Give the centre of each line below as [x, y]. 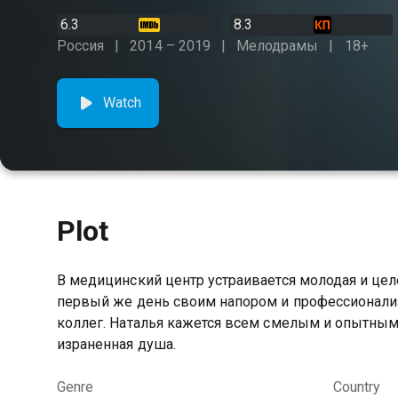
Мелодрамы [278, 46]
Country [356, 387]
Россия [81, 46]
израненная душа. [116, 344]
